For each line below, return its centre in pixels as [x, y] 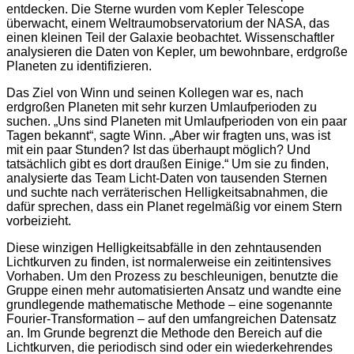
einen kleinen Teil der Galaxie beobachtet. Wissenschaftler [170, 38]
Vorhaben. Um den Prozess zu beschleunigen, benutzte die [172, 277]
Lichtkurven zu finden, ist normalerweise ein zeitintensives [169, 262]
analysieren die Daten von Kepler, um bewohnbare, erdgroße [177, 52]
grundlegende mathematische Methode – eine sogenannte [169, 305]
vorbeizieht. [39, 221]
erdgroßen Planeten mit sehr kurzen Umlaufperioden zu [162, 107]
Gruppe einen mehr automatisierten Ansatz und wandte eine [174, 291]
